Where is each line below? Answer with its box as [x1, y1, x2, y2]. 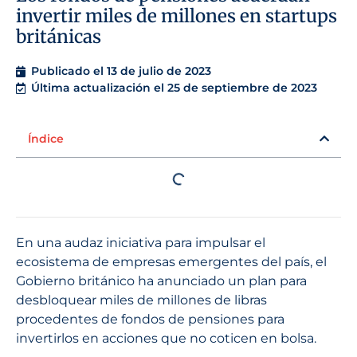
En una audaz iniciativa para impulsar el [16, 235, 265, 251]
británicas [16, 25, 101, 49]
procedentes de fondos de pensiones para [16, 312, 284, 328]
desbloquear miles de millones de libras [16, 292, 267, 308]
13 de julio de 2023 [107, 64, 211, 79]
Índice [28, 131, 64, 147]
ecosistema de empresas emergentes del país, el [16, 254, 327, 270]
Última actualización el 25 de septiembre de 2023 [31, 80, 317, 96]
